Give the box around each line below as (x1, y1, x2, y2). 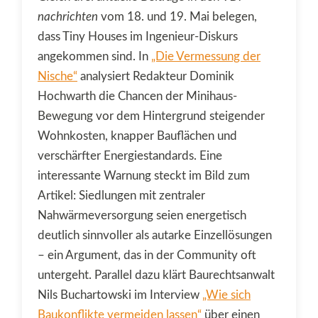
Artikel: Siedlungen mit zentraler (38, 189, 205, 202)
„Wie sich (202, 288, 251, 301)
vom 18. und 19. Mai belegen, (98, 10, 257, 23)
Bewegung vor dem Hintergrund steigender (38, 109, 265, 122)
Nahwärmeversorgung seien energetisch (38, 209, 246, 221)
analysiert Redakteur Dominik (77, 70, 234, 82)
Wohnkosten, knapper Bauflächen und (38, 129, 237, 142)
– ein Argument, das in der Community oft (38, 248, 256, 261)
